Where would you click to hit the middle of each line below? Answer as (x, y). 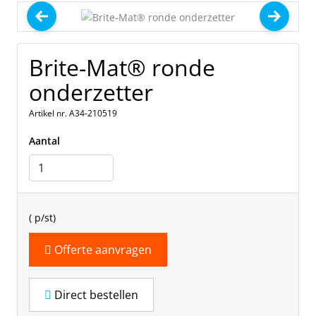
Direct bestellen (95, 295)
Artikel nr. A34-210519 (73, 113)
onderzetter (91, 92)
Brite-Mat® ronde (122, 67)
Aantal (44, 140)
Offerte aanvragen (101, 249)
